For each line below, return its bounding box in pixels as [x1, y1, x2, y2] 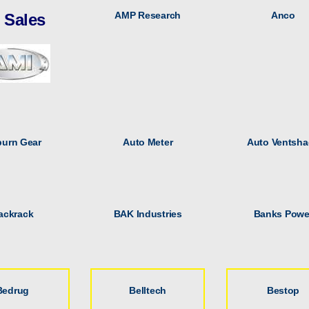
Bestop [266, 284, 300, 296]
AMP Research [114, 10, 181, 21]
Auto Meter [123, 136, 173, 148]
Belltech [129, 284, 167, 296]
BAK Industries [113, 208, 182, 220]
